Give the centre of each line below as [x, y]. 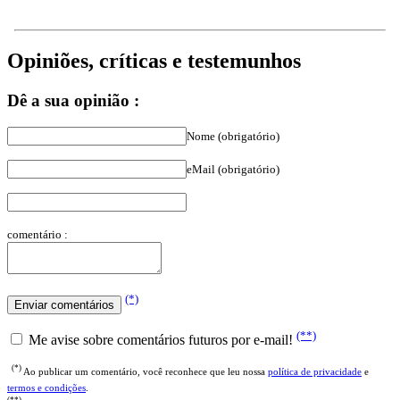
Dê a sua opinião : [73, 100]
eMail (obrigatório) [233, 170]
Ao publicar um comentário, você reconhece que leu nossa [145, 371]
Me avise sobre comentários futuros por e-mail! [161, 339]
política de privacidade [315, 371]
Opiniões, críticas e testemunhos [154, 60]
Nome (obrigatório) [233, 137]
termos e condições [46, 387]
